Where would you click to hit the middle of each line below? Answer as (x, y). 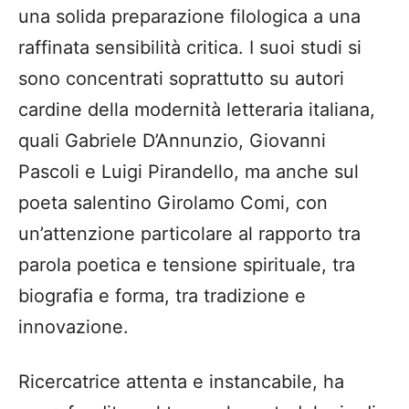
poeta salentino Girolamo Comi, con (173, 202)
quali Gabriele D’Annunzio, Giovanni (172, 140)
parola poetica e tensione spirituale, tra (187, 264)
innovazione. (73, 326)
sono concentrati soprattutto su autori (181, 78)
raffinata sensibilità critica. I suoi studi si (190, 47)
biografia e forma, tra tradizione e (162, 295)
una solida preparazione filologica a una (189, 16)
